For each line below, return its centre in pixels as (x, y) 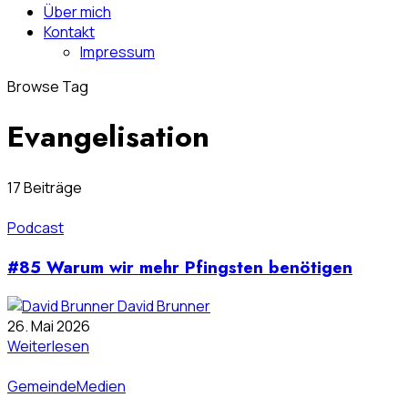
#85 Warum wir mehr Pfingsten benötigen (180, 267)
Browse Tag (48, 87)
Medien (101, 387)
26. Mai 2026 (49, 326)
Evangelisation (108, 137)
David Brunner (164, 306)
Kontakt (69, 32)
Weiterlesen (48, 347)
